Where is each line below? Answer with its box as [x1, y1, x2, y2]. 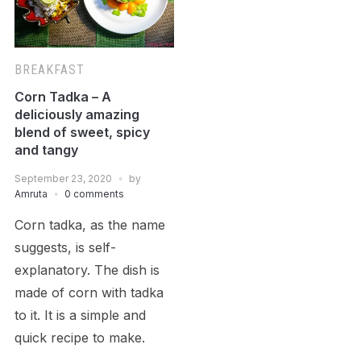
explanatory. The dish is [14, 261, 160, 278]
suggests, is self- [14, 239, 116, 255]
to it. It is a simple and [14, 306, 146, 323]
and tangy [14, 141, 78, 158]
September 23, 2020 [14, 172, 112, 185]
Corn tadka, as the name [14, 216, 165, 233]
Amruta [14, 187, 48, 200]
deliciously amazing [14, 106, 139, 122]
